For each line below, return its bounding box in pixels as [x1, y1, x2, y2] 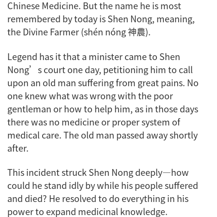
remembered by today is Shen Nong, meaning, [7, 12, 195, 25]
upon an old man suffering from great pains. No [7, 76, 199, 89]
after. [7, 141, 29, 154]
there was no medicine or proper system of [7, 115, 180, 128]
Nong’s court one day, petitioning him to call [7, 62, 193, 76]
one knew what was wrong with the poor [7, 89, 173, 102]
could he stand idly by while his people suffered [7, 179, 198, 192]
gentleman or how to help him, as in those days [7, 102, 198, 115]
